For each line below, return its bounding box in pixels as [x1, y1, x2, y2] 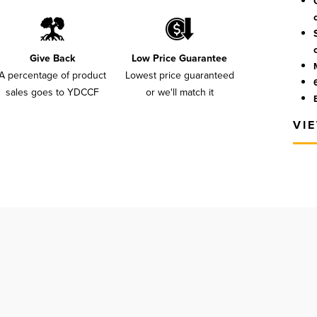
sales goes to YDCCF [5, 85, 99, 99]
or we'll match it [145, 85, 214, 99]
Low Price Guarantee [132, 51, 228, 65]
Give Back [29, 51, 75, 65]
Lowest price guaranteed [125, 68, 234, 82]
